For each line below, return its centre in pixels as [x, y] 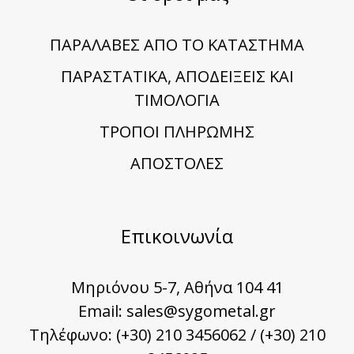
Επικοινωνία [177, 236]
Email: [102, 311]
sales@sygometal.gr [201, 311]
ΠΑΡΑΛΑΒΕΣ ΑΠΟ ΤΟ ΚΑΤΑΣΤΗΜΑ [177, 45]
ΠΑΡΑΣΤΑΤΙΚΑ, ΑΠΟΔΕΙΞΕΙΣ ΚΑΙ [177, 76]
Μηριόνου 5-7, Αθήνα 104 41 [177, 287]
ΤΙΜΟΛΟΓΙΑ [177, 100]
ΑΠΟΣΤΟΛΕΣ [177, 163]
